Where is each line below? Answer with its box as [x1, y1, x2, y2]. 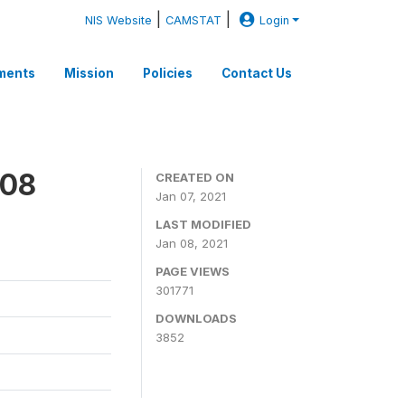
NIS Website [85, 14, 153, 27]
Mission [64, 65, 114, 80]
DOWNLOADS [155, 311, 237, 325]
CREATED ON [155, 170, 234, 184]
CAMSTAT [165, 14, 222, 27]
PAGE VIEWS [155, 264, 230, 278]
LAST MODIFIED [155, 217, 251, 231]
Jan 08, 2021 [155, 236, 228, 250]
